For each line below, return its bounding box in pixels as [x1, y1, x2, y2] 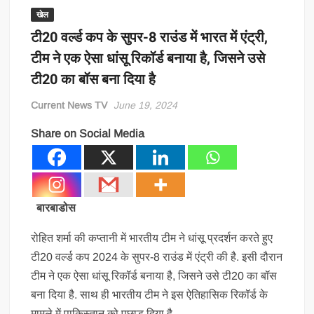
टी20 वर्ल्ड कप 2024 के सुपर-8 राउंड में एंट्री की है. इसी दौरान [31, 251, 283, 263]
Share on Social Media [31, 128, 145, 139]
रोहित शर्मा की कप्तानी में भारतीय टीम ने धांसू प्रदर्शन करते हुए [31, 232, 273, 244]
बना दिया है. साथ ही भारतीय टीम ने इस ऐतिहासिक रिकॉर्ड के [31, 289, 268, 301]
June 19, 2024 [114, 100, 178, 111]
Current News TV [31, 100, 108, 111]
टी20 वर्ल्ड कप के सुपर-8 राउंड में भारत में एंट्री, [31, 27, 268, 48]
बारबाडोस [31, 202, 76, 214]
